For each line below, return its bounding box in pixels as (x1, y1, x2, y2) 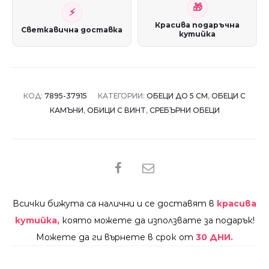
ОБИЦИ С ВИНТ (86, 106, 146, 115)
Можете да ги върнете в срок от (36, 232, 196, 243)
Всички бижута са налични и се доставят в (13, 198, 217, 209)
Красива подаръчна (155, 20, 240, 29)
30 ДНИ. (196, 232, 233, 243)
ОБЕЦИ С (211, 91, 246, 100)
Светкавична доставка (21, 25, 122, 34)
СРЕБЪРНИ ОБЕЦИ (149, 106, 220, 115)
